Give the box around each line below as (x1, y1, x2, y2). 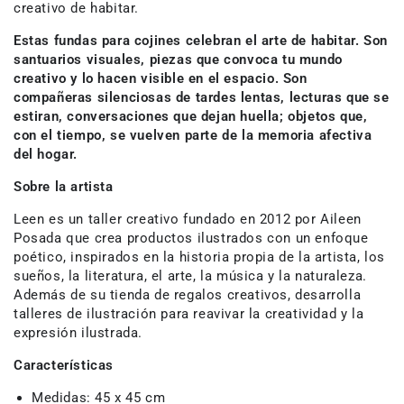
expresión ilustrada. (14, 325, 142, 341)
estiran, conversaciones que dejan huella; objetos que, (14, 108, 368, 124)
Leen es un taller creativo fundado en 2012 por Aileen (14, 211, 362, 227)
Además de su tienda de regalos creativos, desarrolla (14, 287, 362, 303)
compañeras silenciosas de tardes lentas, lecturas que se (14, 89, 390, 106)
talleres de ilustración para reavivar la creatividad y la (14, 306, 364, 322)
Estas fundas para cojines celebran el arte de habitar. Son (14, 32, 388, 49)
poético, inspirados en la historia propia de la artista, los (14, 249, 386, 265)
